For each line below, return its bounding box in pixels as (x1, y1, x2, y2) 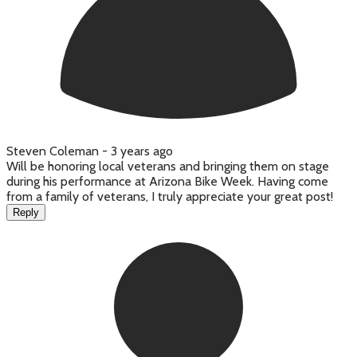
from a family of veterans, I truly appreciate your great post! (6, 189, 333, 205)
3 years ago (111, 143, 173, 159)
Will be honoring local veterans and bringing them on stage (6, 159, 329, 175)
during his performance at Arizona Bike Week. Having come (6, 174, 328, 190)
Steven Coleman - (6, 143, 111, 159)
